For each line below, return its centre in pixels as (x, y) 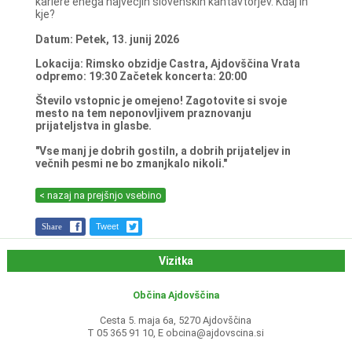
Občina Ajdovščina (176, 295)
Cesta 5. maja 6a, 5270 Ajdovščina (176, 321)
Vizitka (176, 261)
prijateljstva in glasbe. (93, 126)
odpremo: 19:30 (76, 77)
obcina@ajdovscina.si (215, 333)
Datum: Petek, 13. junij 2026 (107, 39)
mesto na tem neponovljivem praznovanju (143, 114)
